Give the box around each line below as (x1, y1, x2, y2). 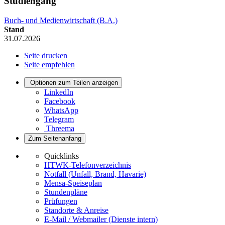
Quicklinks (44, 151, 79, 160)
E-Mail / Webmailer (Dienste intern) (44, 214, 158, 223)
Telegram (44, 115, 74, 124)
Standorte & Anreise (44, 205, 108, 214)
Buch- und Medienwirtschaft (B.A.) (4, 16, 118, 25)
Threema (46, 124, 74, 133)
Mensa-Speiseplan (44, 178, 102, 187)
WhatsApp (44, 105, 78, 115)
